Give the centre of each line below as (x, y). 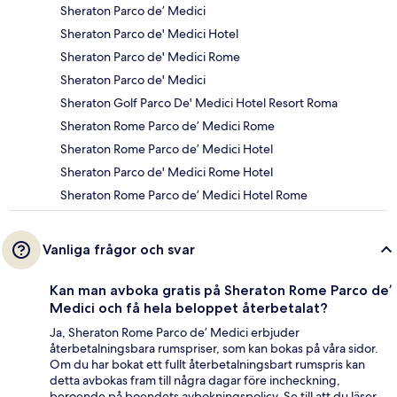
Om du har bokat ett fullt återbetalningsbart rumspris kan (207, 365)
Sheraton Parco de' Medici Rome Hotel (167, 172)
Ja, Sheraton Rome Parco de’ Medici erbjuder (175, 333)
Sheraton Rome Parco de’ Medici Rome (167, 126)
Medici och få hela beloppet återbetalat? (189, 308)
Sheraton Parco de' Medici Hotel (149, 34)
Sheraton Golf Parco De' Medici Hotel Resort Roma (199, 103)
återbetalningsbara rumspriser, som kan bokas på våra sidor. (214, 349)
